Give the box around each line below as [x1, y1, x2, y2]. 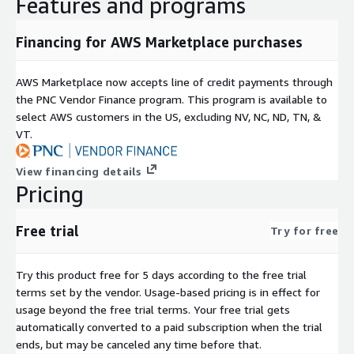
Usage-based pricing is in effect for [145, 284, 320, 299]
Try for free [270, 223, 338, 237]
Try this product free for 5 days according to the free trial [16, 267, 307, 281]
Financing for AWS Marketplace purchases [16, 32, 303, 51]
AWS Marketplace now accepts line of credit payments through [16, 74, 333, 88]
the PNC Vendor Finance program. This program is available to [16, 92, 327, 106]
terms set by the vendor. [16, 284, 141, 299]
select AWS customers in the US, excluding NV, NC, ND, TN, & [16, 109, 322, 123]
